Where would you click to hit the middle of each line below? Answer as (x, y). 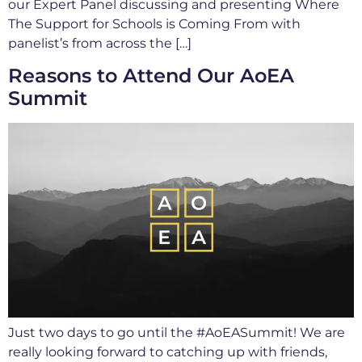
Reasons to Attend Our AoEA (151, 76)
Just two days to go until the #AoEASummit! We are (177, 333)
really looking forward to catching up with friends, (168, 352)
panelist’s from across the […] (100, 43)
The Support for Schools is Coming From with (154, 23)
